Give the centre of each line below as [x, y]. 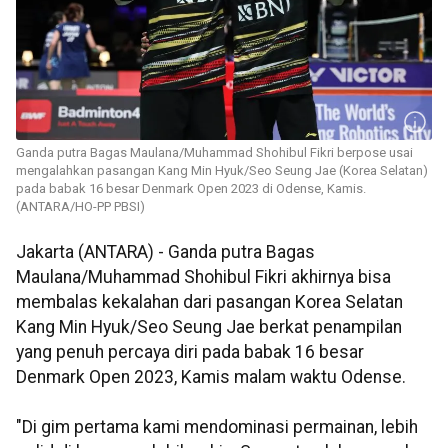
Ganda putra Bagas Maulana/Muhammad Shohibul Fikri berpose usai [214, 153]
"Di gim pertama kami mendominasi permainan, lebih [217, 427]
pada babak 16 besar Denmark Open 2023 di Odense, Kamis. [191, 189]
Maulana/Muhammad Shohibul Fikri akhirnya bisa [203, 277]
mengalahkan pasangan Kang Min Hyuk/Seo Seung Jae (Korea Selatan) [222, 171]
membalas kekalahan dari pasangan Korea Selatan [209, 302]
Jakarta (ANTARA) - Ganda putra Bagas [165, 252]
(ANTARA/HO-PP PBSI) [80, 207]
